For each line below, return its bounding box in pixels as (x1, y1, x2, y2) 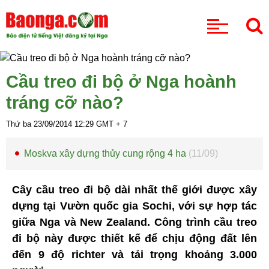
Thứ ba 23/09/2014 (6, 119, 74, 129)
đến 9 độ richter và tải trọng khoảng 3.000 (12, 249, 257, 261)
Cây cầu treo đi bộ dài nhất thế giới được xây (12, 184, 257, 196)
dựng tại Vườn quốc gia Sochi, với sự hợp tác (12, 200, 257, 213)
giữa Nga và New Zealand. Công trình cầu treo (12, 216, 257, 229)
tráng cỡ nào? (6, 93, 124, 113)
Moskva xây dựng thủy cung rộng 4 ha (24, 148, 189, 159)
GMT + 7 (94, 119, 127, 129)
